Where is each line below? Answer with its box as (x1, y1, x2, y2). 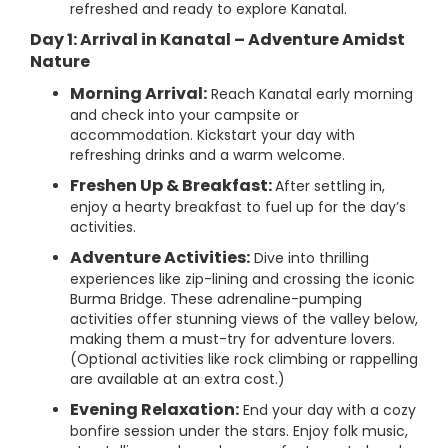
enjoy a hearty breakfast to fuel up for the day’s (70, 197, 406, 217)
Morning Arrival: (70, 82, 207, 105)
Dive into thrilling (250, 248, 369, 268)
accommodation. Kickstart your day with (70, 125, 355, 145)
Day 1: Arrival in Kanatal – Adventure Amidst (30, 28, 405, 51)
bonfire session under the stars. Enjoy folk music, (70, 421, 408, 441)
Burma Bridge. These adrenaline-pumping (70, 289, 362, 309)
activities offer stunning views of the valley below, (70, 309, 418, 329)
